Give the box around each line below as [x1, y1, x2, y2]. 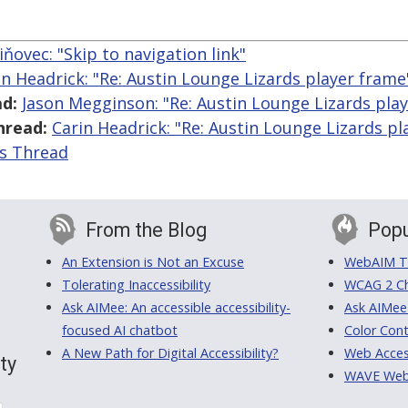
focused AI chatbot [62, 321, 178, 340]
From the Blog [86, 219, 207, 242]
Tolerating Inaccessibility [62, 276, 210, 294]
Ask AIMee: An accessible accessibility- [62, 299, 291, 317]
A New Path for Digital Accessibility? [62, 344, 279, 362]
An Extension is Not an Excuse [62, 253, 244, 271]
